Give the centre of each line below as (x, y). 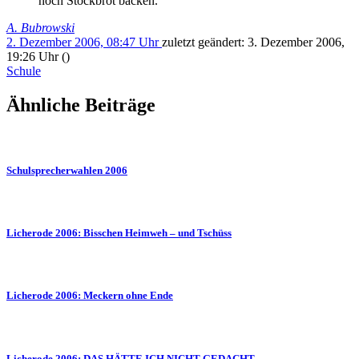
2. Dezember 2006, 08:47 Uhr (84, 42)
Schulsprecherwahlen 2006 (67, 170)
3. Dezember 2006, (296, 42)
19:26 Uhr (34, 56)
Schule (24, 71)
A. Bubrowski (40, 27)
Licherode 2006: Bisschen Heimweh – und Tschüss (119, 232)
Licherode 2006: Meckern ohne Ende (90, 296)
